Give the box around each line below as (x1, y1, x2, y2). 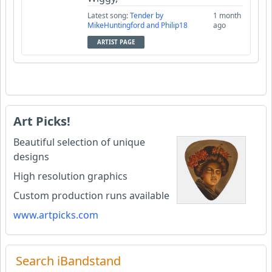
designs (13, 150, 49, 164)
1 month (212, 10, 241, 21)
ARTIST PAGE (97, 38, 135, 47)
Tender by (130, 10, 163, 21)
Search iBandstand (16, 253, 121, 270)
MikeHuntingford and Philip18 (87, 20, 188, 31)
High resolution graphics (13, 169, 127, 183)
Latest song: (87, 10, 130, 21)
